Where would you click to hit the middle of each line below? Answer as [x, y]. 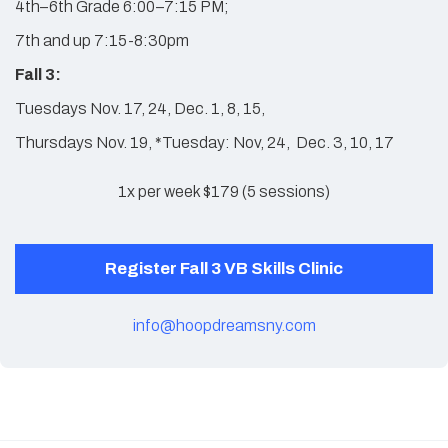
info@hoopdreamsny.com [224, 325]
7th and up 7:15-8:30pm [105, 40]
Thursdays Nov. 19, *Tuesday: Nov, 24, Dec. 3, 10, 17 [204, 142]
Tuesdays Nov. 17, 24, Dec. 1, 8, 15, [140, 108]
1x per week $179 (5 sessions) [224, 191]
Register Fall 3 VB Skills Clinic [224, 268]
